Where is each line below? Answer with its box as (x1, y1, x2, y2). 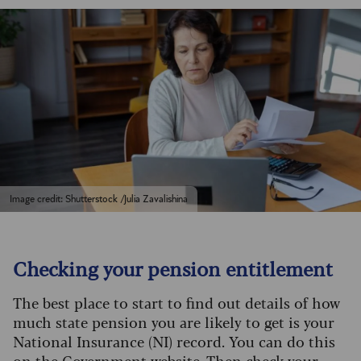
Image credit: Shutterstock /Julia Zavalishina (10, 194, 188, 205)
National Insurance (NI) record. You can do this (13, 330, 335, 352)
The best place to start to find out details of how (13, 292, 340, 313)
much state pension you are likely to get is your (13, 311, 334, 333)
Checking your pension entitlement (13, 254, 333, 283)
